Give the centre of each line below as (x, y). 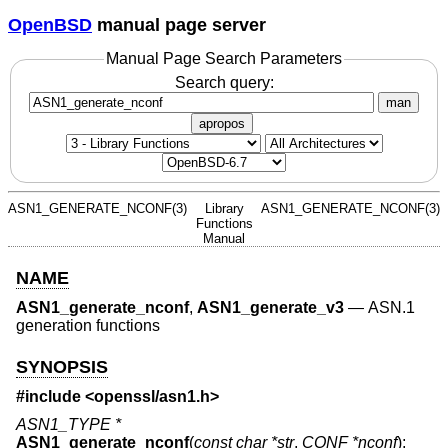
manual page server (179, 24)
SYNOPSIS (62, 366)
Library (224, 208)
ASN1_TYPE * (68, 424)
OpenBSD (50, 24)
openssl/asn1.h (152, 397)
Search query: (224, 82)
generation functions (88, 326)
